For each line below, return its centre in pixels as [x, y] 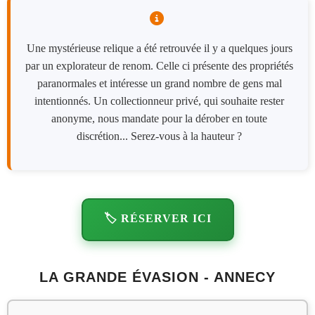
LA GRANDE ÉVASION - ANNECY [157, 277]
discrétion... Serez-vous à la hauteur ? [159, 136]
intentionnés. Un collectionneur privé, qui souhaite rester [159, 101]
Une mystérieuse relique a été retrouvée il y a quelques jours [159, 49]
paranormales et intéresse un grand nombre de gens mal [159, 84]
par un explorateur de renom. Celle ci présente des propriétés [159, 66]
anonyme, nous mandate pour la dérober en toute [159, 119]
